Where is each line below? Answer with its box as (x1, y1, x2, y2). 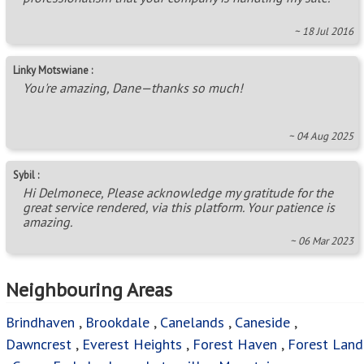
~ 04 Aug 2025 (288, 129, 353, 144)
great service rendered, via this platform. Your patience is (23, 199, 335, 216)
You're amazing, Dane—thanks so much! (23, 80, 243, 97)
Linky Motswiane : (13, 63, 93, 78)
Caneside (235, 313, 290, 332)
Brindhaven (6, 313, 75, 332)
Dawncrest (6, 335, 71, 354)
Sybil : (13, 168, 39, 183)
